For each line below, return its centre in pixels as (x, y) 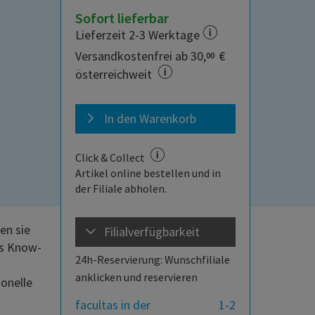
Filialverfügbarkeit (152, 232)
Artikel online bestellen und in (148, 173)
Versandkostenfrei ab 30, (141, 56)
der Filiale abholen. (121, 189)
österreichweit (115, 75)
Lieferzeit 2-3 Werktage (137, 35)
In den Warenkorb (150, 119)
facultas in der (113, 305)
